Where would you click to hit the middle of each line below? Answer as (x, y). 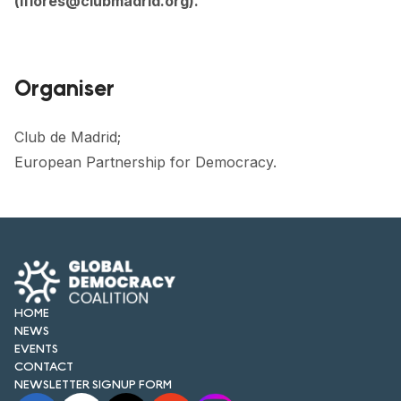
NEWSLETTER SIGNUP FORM (93, 384)
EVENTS (36, 348)
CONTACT (44, 366)
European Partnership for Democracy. (145, 162)
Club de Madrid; (68, 137)
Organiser (64, 89)
